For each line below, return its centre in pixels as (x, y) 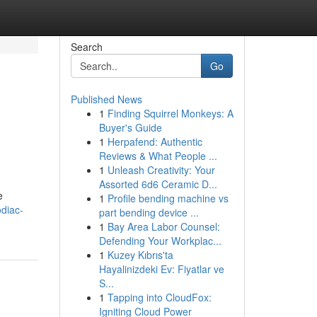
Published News (106, 99)
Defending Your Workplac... (160, 241)
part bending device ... (149, 212)
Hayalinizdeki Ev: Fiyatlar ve (161, 269)
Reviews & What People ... (158, 156)
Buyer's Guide (130, 127)
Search (86, 47)
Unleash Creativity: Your (161, 170)
